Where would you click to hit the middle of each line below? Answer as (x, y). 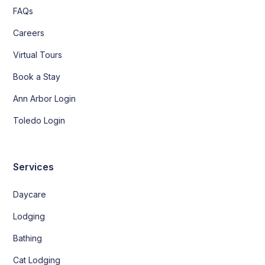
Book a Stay (37, 76)
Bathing (28, 238)
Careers (29, 33)
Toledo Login (39, 120)
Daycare (30, 194)
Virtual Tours (38, 54)
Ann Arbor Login (45, 98)
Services (34, 167)
